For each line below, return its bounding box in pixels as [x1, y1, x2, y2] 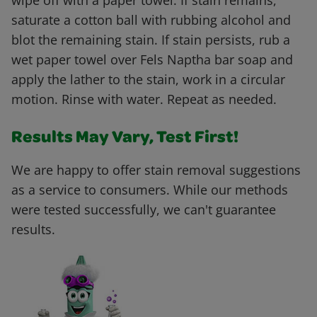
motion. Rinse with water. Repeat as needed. [11, 91, 277, 108]
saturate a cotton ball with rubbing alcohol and [11, 11, 291, 29]
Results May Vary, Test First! [11, 130, 238, 148]
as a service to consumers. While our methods [11, 181, 288, 199]
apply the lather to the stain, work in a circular [11, 71, 285, 88]
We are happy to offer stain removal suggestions [11, 161, 301, 179]
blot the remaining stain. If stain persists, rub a [11, 31, 290, 49]
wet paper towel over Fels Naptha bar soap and [11, 51, 293, 69]
